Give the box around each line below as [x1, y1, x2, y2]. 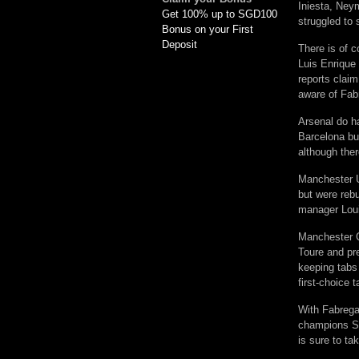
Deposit [162, 38, 197, 51]
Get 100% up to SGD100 [162, 8, 277, 21]
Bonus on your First [162, 23, 253, 36]
